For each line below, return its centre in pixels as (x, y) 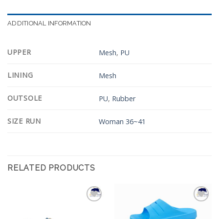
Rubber (124, 98)
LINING (20, 75)
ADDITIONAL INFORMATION (49, 23)
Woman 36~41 (122, 121)
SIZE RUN (24, 121)
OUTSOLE (25, 98)
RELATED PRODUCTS (51, 168)
